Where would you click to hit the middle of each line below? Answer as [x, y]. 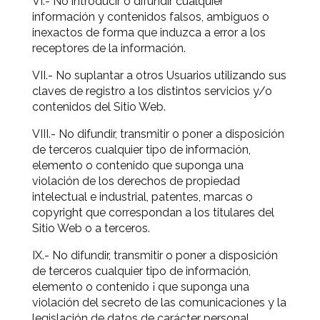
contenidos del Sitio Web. [99, 107]
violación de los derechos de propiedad [136, 181]
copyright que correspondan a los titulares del [153, 212]
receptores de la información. [109, 48]
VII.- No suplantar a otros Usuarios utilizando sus [159, 75]
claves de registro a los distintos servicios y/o [152, 91]
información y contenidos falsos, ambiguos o [151, 17]
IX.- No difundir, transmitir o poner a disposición [155, 255]
